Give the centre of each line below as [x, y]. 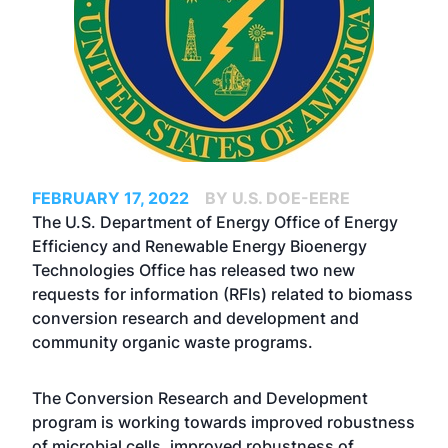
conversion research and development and [195, 318]
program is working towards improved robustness [223, 422]
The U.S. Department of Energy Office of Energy [215, 222]
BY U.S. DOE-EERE [277, 198]
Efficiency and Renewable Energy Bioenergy [199, 246]
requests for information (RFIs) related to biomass [222, 294]
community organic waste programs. [172, 342]
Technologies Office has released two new [193, 270]
